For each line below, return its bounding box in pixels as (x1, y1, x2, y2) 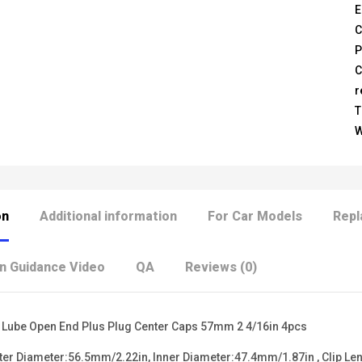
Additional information (40, 208, 177, 225)
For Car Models (208, 208, 302, 225)
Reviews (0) (185, 259, 257, 276)
